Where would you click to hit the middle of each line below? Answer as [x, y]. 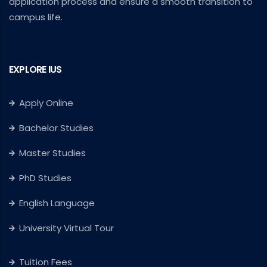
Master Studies [52, 153]
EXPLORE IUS [35, 70]
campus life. [36, 17]
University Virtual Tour [66, 228]
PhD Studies [45, 178]
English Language [57, 203]
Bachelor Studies [56, 128]
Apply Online [46, 103]
